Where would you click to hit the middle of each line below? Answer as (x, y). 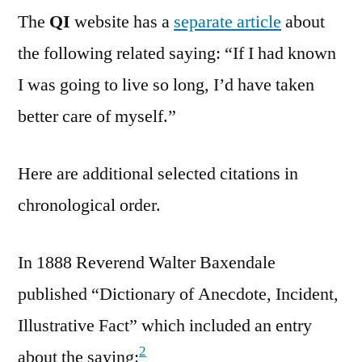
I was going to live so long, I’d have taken (166, 84)
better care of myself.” (97, 116)
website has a (122, 21)
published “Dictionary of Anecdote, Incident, (178, 294)
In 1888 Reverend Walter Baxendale (147, 262)
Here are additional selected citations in (158, 173)
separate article (227, 21)
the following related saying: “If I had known (177, 53)
